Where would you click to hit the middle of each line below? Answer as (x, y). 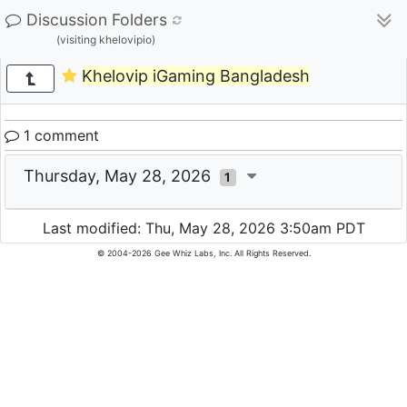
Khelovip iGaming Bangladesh (195, 76)
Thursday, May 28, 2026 (122, 176)
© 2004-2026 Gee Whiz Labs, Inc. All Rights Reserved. (203, 253)
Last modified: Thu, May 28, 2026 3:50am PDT (203, 228)
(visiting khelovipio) (106, 40)
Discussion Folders (97, 20)
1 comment (59, 135)
